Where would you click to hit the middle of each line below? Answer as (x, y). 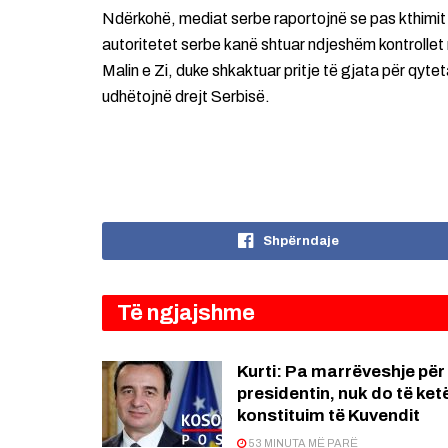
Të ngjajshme (186, 313)
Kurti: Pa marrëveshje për (341, 372)
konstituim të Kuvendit (328, 416)
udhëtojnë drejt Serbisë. (186, 97)
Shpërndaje (300, 241)
